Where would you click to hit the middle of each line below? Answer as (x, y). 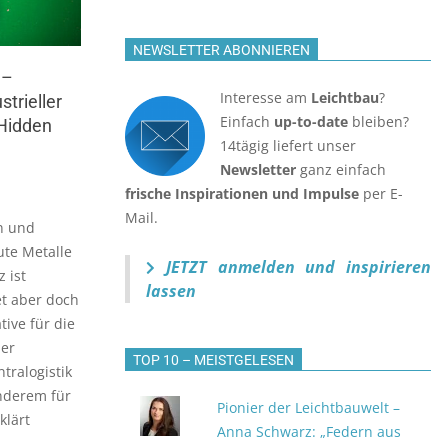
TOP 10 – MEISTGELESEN (213, 360)
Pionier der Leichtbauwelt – (309, 407)
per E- (381, 193)
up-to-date (311, 121)
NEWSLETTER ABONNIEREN (221, 50)
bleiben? (378, 121)
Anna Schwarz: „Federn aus (309, 431)
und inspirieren (368, 267)
